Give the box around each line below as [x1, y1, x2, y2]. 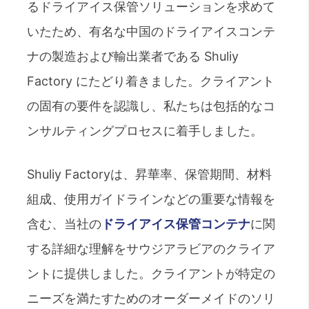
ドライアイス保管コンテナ [101, 216, 250, 231]
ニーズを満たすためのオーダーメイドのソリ [27, 290, 275, 306]
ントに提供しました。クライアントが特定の [27, 266, 275, 281]
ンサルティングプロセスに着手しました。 [27, 123, 263, 138]
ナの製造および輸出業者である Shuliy [27, 48, 239, 63]
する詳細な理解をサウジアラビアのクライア [27, 241, 275, 256]
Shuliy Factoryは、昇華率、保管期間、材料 [27, 166, 272, 181]
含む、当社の [27, 216, 101, 231]
